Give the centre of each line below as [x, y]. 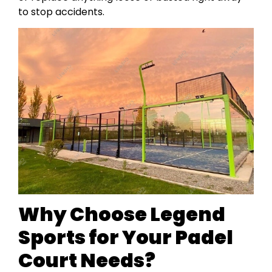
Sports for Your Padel [126, 237]
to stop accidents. [61, 12]
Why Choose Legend [122, 214]
